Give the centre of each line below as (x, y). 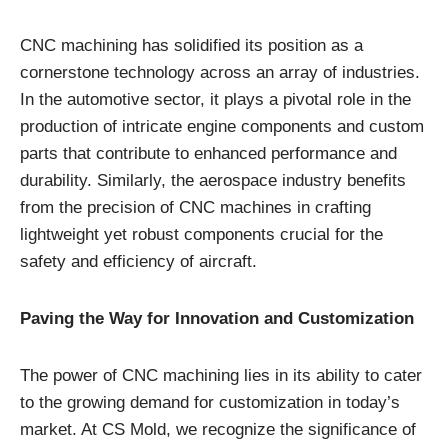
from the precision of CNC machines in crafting (195, 208)
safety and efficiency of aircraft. (138, 262)
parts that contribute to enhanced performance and (208, 154)
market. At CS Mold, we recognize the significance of (218, 430)
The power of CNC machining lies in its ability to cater (221, 376)
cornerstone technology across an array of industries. (220, 73)
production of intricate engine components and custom (222, 127)
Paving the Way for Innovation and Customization (217, 319)
